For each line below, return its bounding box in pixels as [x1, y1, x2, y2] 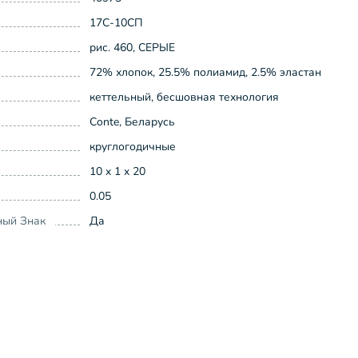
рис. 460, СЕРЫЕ [89, 40, 175, 55]
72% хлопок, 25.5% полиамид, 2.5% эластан [89, 65, 321, 80]
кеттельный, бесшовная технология [89, 89, 279, 105]
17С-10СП [89, 15, 143, 30]
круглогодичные [89, 139, 176, 154]
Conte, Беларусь [89, 114, 175, 129]
